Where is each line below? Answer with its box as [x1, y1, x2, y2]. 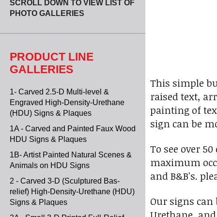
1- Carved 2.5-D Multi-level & [10, 88, 109, 96]
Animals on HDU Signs [10, 161, 90, 170]
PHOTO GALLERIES [10, 9, 84, 17]
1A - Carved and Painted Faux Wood [10, 124, 136, 133]
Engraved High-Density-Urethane [10, 98, 124, 107]
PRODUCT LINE [10, 50, 93, 63]
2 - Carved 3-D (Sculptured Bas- [10, 177, 120, 185]
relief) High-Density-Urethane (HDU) [10, 187, 135, 196]
